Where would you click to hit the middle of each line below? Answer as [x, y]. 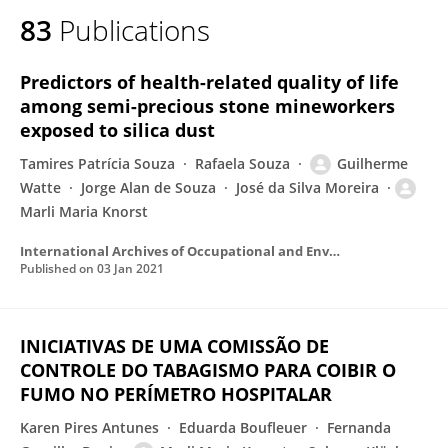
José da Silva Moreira [307, 187]
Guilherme [372, 163]
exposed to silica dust [117, 130]
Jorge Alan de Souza [148, 187]
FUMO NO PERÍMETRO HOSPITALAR [176, 394]
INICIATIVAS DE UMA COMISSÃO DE [174, 346]
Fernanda [359, 427]
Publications [134, 30]
